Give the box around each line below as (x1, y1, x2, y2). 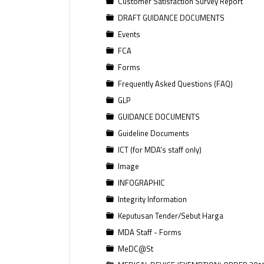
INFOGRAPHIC (118, 177, 165, 189)
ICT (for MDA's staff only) (118, 144, 202, 156)
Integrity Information (118, 193, 187, 205)
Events (118, 28, 140, 40)
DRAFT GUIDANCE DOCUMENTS (118, 12, 225, 24)
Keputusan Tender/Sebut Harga (118, 210, 223, 222)
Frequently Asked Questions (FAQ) (118, 78, 233, 90)
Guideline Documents (118, 127, 189, 139)
